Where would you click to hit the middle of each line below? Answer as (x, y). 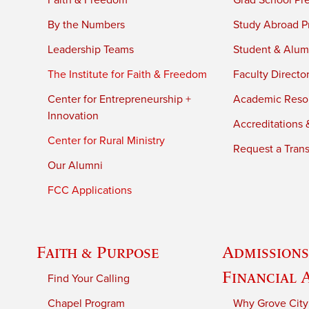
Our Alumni (76, 166)
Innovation (73, 116)
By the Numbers (87, 25)
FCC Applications (90, 191)
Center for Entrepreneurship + (120, 100)
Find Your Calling (89, 279)
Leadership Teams (91, 50)
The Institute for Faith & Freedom (128, 75)
